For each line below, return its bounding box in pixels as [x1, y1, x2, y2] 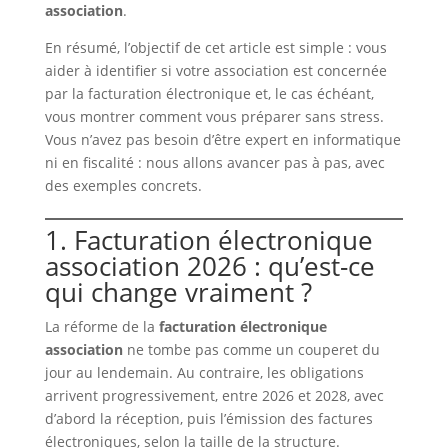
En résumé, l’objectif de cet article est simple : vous [44, 38, 387, 58]
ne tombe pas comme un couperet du [122, 340, 380, 360]
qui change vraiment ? [44, 274, 312, 311]
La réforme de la [44, 317, 159, 337]
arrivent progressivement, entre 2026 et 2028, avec [44, 386, 384, 406]
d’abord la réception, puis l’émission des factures [44, 409, 373, 429]
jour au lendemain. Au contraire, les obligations [44, 363, 364, 383]
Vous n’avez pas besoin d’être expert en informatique [44, 130, 401, 150]
